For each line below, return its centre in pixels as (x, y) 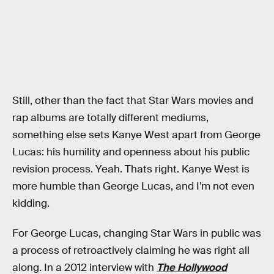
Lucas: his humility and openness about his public (131, 152)
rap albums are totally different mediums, (110, 117)
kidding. (31, 203)
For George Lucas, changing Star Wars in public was (137, 234)
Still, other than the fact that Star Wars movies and (133, 100)
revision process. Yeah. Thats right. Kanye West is (131, 169)
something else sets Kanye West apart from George (136, 135)
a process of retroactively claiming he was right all (131, 251)
